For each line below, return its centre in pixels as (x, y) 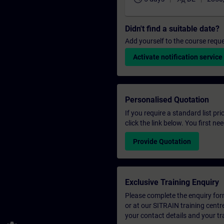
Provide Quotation (162, 142)
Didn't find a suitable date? (172, 29)
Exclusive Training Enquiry (172, 182)
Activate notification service (178, 57)
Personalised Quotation (167, 100)
